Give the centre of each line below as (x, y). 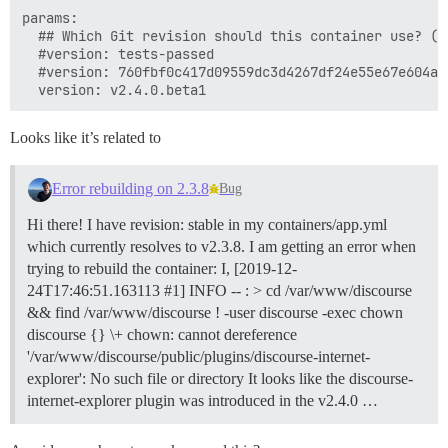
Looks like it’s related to (85, 137)
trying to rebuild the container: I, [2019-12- (162, 268)
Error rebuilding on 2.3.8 (130, 188)
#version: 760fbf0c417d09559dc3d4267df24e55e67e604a (230, 72)
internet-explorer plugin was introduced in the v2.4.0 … (202, 400)
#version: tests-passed (118, 54)
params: (50, 18)
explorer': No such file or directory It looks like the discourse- (220, 378)
